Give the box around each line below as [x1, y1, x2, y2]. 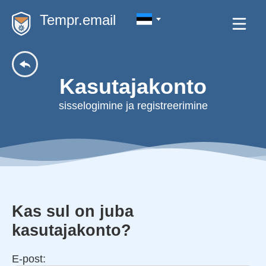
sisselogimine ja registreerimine [58, 100, 208, 112]
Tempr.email [40, 12, 116, 28]
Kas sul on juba [12, 202, 134, 220]
